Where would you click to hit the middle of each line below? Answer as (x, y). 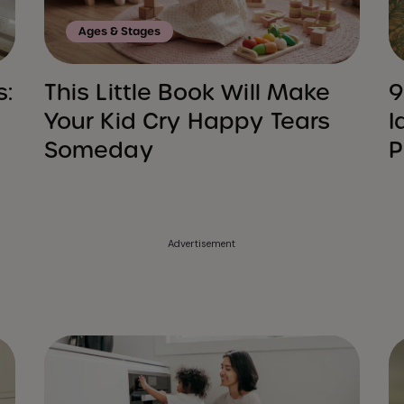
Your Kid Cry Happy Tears (187, 122)
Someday (98, 151)
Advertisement (202, 244)
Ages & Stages (119, 32)
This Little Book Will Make (187, 93)
